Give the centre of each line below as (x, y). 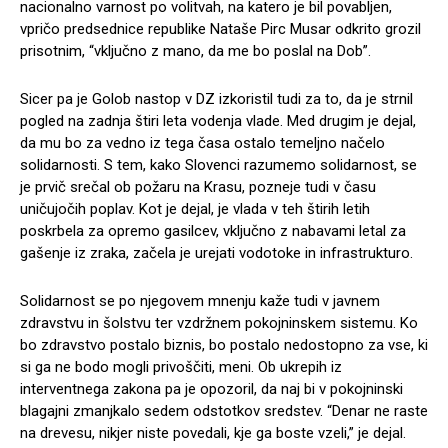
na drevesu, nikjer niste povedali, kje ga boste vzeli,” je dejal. (213, 433)
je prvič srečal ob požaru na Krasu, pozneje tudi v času (198, 187)
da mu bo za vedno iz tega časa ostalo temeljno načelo (202, 143)
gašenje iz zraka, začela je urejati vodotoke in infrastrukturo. (216, 253)
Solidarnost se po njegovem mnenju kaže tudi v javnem (200, 301)
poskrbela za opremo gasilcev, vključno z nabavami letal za (213, 231)
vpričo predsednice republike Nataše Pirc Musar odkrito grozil (220, 29)
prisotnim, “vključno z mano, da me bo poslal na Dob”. (195, 51)
